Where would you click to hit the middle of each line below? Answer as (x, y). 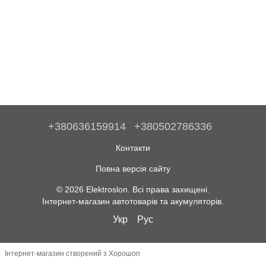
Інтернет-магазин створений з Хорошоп (72, 254)
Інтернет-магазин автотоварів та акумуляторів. (133, 201)
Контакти (133, 148)
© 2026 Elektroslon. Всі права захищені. (133, 189)
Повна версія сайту (133, 168)
